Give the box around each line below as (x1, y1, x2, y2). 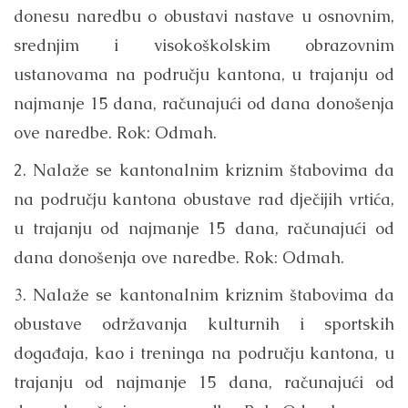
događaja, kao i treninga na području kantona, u (14, 342, 394, 364)
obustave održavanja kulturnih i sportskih (14, 313, 394, 335)
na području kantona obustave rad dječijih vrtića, (14, 189, 394, 210)
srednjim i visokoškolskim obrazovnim (14, 35, 394, 56)
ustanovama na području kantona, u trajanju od (14, 64, 394, 86)
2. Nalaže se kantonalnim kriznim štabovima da (14, 159, 394, 181)
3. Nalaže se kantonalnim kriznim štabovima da (14, 284, 394, 306)
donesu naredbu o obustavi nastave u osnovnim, (14, 5, 394, 27)
